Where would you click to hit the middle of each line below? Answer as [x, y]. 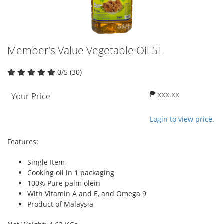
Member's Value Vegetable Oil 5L [85, 50]
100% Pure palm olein [64, 183]
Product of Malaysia [60, 204]
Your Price [31, 96]
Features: [23, 141]
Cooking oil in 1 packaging [71, 172]
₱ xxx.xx [165, 94]
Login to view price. [182, 119]
